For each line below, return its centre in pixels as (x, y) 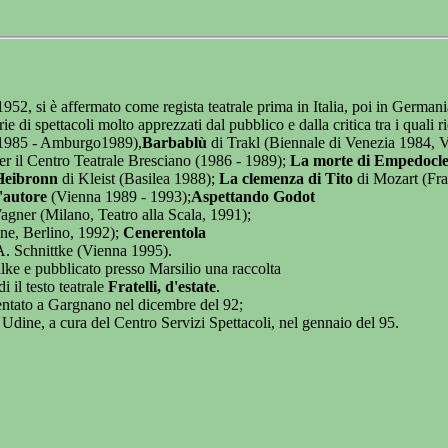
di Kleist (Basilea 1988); (138, 179)
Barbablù (176, 143)
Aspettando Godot (253, 197)
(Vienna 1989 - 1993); (119, 197)
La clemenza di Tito (286, 179)
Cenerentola (164, 233)
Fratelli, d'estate (162, 287)
